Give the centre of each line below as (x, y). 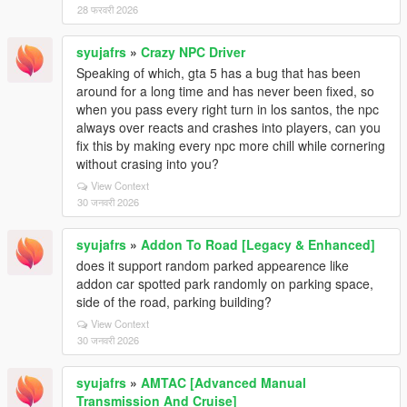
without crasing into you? (148, 164)
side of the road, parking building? (174, 302)
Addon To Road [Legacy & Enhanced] (258, 244)
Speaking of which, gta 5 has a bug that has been (218, 73)
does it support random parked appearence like (213, 265)
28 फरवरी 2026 (108, 9)
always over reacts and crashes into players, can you (228, 127)
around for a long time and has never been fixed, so (225, 91)
